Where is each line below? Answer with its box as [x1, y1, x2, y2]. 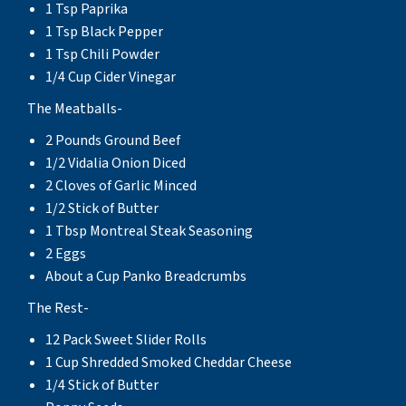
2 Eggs [45, 243, 86, 264]
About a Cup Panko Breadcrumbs [45, 266, 246, 286]
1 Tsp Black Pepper [45, 21, 163, 42]
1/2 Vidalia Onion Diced [45, 152, 186, 173]
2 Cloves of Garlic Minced [45, 175, 197, 196]
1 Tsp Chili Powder [45, 43, 159, 64]
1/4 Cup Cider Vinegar [45, 66, 176, 87]
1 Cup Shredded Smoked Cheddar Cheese [45, 352, 292, 372]
